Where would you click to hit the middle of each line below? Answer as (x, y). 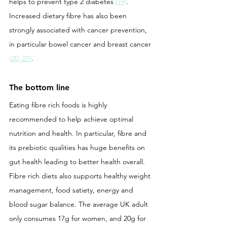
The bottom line (39, 87)
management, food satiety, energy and (72, 190)
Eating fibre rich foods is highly (59, 105)
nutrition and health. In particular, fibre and (79, 133)
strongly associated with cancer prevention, (79, 30)
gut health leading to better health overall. (78, 161)
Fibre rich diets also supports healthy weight (81, 176)
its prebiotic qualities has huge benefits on (78, 147)
